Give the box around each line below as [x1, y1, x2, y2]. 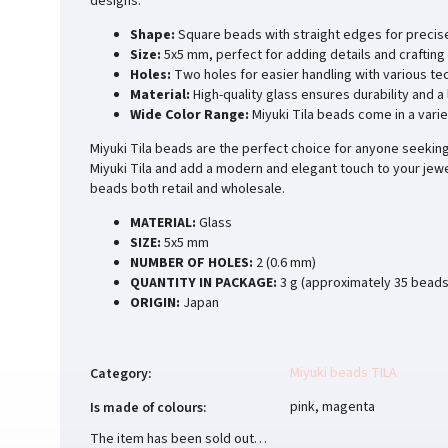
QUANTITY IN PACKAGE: [130, 272, 277, 293]
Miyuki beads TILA [290, 362, 397, 383]
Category [90, 363, 148, 384]
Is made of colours [90, 397, 203, 418]
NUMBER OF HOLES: [130, 252, 253, 273]
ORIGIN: [130, 292, 180, 313]
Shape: [130, 24, 175, 45]
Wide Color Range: [130, 104, 249, 125]
